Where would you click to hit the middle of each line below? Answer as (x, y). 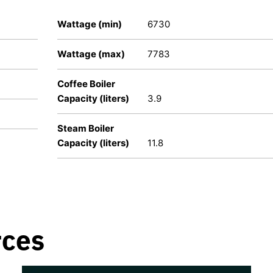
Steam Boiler (86, 129)
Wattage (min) (90, 24)
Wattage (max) (91, 54)
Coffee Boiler (86, 84)
